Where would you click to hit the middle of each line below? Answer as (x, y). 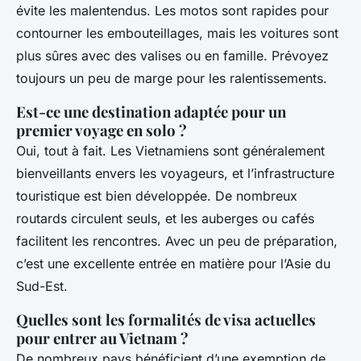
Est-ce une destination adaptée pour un (151, 112)
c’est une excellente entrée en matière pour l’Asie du (173, 264)
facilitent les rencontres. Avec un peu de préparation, (177, 241)
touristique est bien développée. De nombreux (157, 196)
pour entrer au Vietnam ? (102, 338)
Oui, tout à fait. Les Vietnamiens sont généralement (170, 151)
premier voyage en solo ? (102, 131)
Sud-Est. (42, 286)
